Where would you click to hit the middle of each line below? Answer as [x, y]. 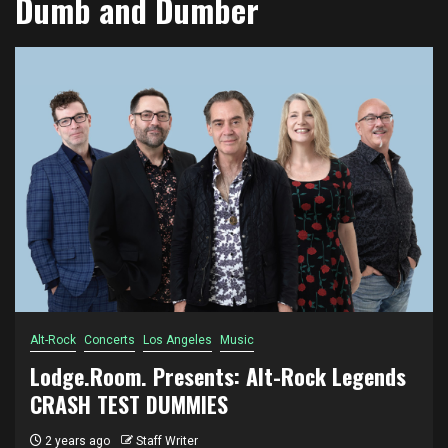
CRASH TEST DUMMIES [129, 403]
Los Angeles [177, 339]
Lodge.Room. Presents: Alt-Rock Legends [218, 375]
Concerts [109, 339]
